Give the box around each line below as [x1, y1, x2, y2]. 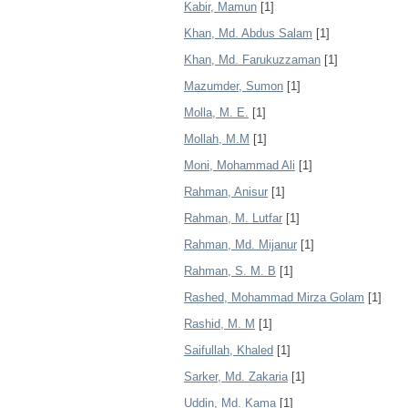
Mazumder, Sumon [184, 79, 283, 93]
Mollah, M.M [184, 132, 250, 146]
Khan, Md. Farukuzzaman [184, 53, 321, 66]
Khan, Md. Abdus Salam [184, 26, 312, 40]
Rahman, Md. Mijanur [184, 238, 297, 251]
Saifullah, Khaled [184, 343, 273, 357]
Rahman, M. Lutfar [184, 211, 282, 225]
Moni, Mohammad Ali [184, 158, 295, 172]
